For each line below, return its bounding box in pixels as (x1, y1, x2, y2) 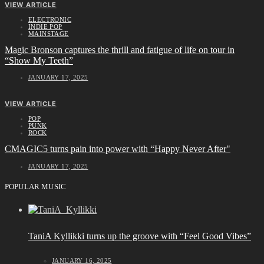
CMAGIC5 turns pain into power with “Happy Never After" (5, 144, 230, 154)
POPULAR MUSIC (5, 182, 67, 192)
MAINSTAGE (28, 29, 69, 37)
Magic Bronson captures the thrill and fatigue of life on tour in (5, 44, 235, 55)
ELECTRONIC (28, 15, 71, 23)
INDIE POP (28, 22, 62, 30)
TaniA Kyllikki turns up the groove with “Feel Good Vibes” (28, 230, 251, 241)
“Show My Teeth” (5, 55, 73, 65)
